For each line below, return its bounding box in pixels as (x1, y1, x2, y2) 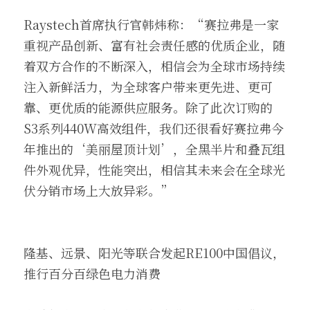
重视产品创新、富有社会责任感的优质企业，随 (24, 36, 285, 54)
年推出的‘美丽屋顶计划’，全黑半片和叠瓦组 (24, 140, 285, 158)
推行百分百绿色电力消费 (24, 264, 161, 282)
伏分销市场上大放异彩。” (24, 181, 173, 199)
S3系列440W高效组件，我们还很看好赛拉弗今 (24, 119, 284, 137)
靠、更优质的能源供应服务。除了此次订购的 (24, 98, 273, 116)
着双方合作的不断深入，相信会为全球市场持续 (24, 57, 285, 75)
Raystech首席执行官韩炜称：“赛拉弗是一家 (24, 15, 279, 33)
